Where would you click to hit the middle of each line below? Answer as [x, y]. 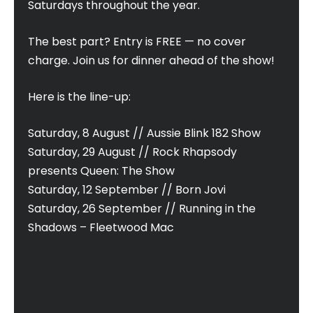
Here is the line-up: [79, 97]
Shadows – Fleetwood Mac [101, 228]
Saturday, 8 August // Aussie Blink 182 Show [144, 133]
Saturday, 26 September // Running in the [142, 209]
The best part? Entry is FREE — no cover [137, 42]
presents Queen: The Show [101, 171]
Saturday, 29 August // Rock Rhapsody [132, 152]
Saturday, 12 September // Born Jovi [127, 190]
